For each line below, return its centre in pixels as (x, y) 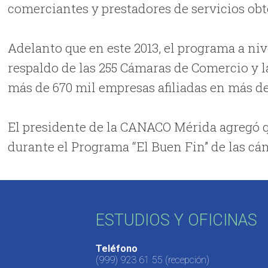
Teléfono (116, 248)
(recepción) (186, 260)
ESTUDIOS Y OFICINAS (176, 220)
